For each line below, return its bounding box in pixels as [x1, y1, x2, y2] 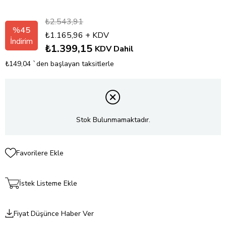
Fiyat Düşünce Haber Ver [13, 208, 94, 218]
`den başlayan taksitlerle [33, 59, 114, 69]
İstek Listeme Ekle [19, 178, 77, 188]
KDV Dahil [95, 43, 134, 55]
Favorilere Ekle [16, 148, 64, 158]
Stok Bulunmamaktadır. [76, 115, 150, 125]
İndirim [10, 36, 33, 47]
